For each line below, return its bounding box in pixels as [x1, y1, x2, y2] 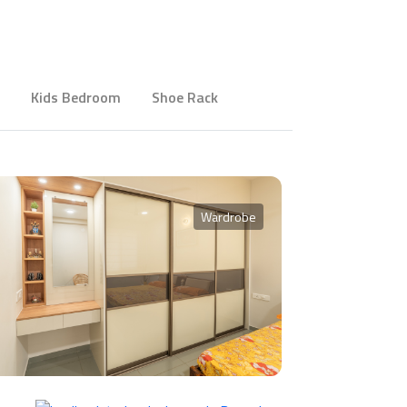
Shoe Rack [152, 86, 218, 109]
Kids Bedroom [31, 86, 121, 109]
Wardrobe [201, 207, 256, 227]
